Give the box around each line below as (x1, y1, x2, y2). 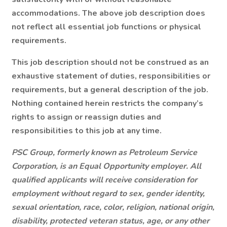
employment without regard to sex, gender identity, (12, 188, 205, 199)
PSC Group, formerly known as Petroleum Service (12, 147, 197, 158)
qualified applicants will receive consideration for (12, 174, 197, 185)
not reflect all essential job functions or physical (12, 21, 201, 32)
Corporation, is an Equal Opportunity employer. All (12, 161, 201, 172)
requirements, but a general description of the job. (12, 84, 208, 95)
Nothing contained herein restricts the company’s (12, 98, 203, 109)
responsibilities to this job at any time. (12, 125, 162, 136)
